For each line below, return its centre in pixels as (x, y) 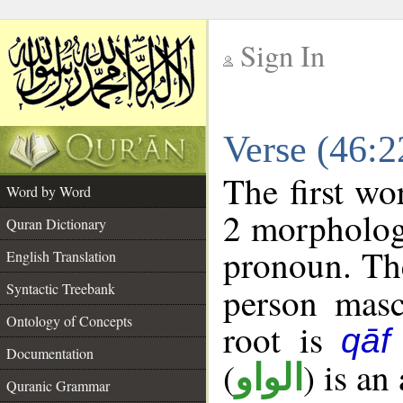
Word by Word (49, 191)
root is (282, 339)
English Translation (61, 256)
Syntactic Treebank (61, 288)
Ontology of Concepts (69, 321)
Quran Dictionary (56, 224)
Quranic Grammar (58, 385)
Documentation (50, 353)
